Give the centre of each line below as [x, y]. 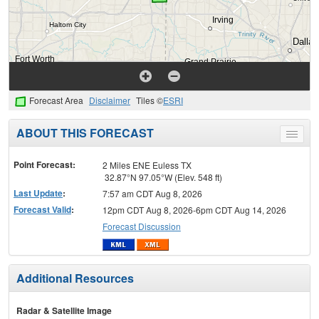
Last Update [38, 193]
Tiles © [150, 100]
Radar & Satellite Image [64, 310]
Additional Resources [75, 278]
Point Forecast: [45, 165]
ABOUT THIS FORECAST [85, 133]
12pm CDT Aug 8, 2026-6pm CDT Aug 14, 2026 [194, 210]
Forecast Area [56, 100]
